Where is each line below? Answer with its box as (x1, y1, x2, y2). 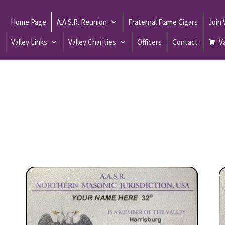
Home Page (10, 17, 46, 27)
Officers (137, 37, 162, 47)
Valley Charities (68, 37, 116, 47)
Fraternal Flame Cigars (128, 17, 198, 27)
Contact (172, 37, 198, 47)
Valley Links (11, 37, 47, 47)
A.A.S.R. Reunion (56, 17, 107, 27)
